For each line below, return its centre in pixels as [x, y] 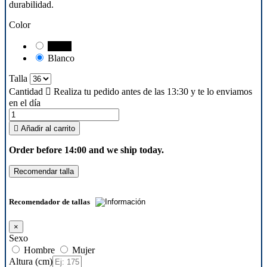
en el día [25, 103]
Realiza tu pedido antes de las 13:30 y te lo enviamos [152, 91]
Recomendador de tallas [50, 201]
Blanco [61, 58]
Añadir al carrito [48, 128]
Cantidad [26, 91]
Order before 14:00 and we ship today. [86, 150]
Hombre [38, 250]
